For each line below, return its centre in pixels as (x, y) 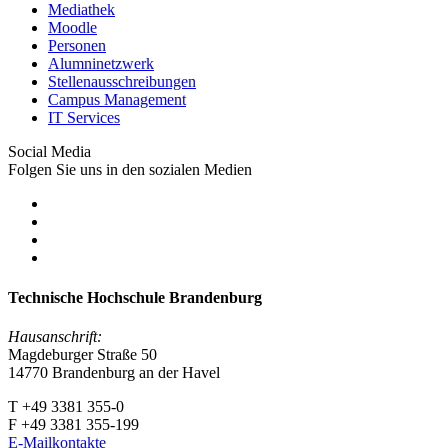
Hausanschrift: (55, 336)
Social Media (49, 152)
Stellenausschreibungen (122, 82)
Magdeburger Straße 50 (84, 354)
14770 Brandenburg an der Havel (114, 372)
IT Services (84, 118)
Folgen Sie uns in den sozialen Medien (130, 170)
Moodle (72, 28)
